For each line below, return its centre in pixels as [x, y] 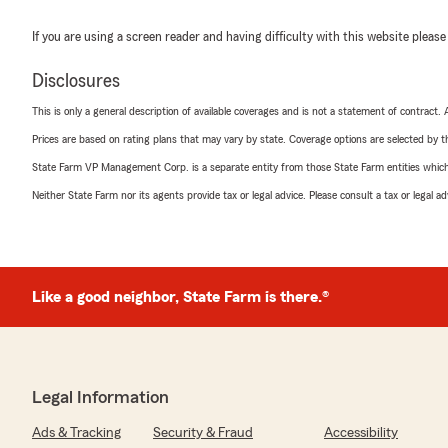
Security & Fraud [203, 433]
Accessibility [361, 433]
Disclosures [76, 81]
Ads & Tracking [76, 433]
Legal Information [100, 397]
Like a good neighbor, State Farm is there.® [180, 297]
